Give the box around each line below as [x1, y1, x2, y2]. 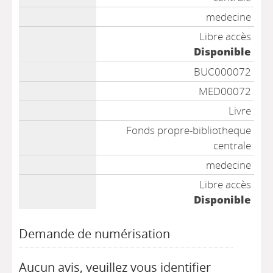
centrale [213, 138, 251, 152]
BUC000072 [193, 65, 251, 79]
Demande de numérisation [19, 225, 171, 242]
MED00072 [198, 84, 251, 98]
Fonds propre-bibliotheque [126, 123, 251, 137]
